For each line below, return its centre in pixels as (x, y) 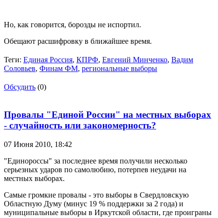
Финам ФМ (59, 69)
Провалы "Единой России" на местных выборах (108, 114)
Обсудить (20, 87)
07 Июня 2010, (29, 144)
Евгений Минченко (135, 60)
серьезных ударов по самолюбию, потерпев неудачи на (95, 169)
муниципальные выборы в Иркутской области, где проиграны (108, 212)
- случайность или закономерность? (80, 125)
